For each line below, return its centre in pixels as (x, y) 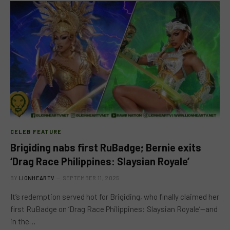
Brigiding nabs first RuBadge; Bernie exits (106, 147)
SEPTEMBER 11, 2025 (91, 178)
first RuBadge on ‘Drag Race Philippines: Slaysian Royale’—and (114, 209)
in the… (23, 221)
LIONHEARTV (37, 178)
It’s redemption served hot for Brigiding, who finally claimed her (115, 197)
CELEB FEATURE (36, 132)
